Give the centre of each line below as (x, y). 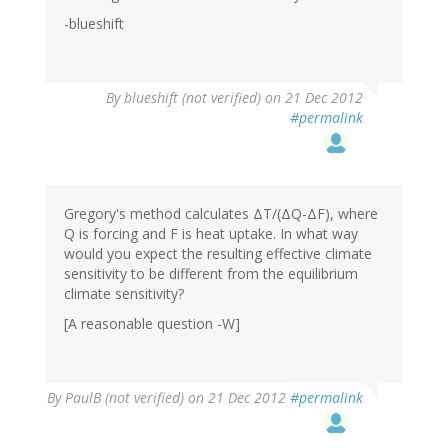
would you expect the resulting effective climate (218, 254)
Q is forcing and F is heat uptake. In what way (211, 234)
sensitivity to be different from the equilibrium (211, 274)
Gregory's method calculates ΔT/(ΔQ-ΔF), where (221, 214)
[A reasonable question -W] (152, 324)
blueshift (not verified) (192, 98)
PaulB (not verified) (124, 398)
